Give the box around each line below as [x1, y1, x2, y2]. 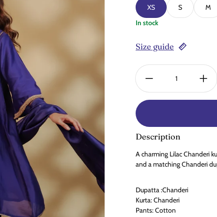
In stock [136, 18, 158, 27]
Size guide [136, 42, 174, 51]
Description [136, 132, 180, 141]
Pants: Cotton [136, 206, 177, 215]
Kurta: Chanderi [136, 196, 180, 204]
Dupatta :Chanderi [136, 186, 190, 194]
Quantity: [135, 65, 162, 74]
